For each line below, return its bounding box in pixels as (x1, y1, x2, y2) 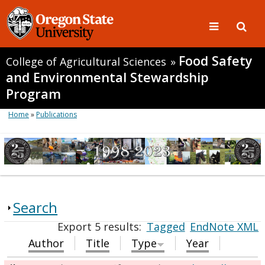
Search (13, 197, 58, 217)
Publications (36, 109, 77, 119)
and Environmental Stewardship (6, 69, 209, 86)
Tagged (146, 219, 185, 234)
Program (6, 85, 61, 102)
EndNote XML (190, 219, 259, 234)
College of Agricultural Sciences (6, 54, 166, 69)
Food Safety (179, 52, 253, 69)
